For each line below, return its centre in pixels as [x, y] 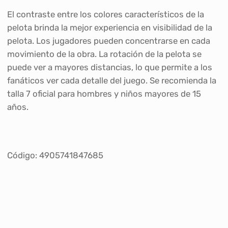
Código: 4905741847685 [55, 155]
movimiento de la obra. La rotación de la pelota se [104, 54]
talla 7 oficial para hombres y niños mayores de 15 [104, 93]
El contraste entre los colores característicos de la [105, 14]
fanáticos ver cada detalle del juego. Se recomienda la [111, 80]
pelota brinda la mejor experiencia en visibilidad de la [109, 27]
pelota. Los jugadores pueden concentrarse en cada [108, 40]
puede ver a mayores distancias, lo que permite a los [109, 67]
